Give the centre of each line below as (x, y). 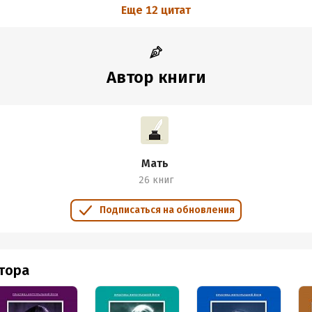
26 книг (156, 180)
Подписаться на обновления (167, 210)
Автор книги (156, 77)
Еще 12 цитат (156, 10)
